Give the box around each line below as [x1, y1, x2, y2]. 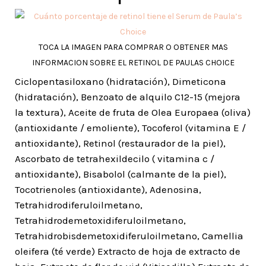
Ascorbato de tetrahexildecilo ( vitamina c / [15, 153, 214, 164]
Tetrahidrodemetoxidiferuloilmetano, [15, 214, 186, 226]
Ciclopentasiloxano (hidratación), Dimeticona [15, 75, 226, 87]
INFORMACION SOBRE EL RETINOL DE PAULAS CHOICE [31, 58, 235, 68]
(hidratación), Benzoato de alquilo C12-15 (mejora [15, 91, 240, 103]
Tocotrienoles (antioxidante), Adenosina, [15, 183, 201, 195]
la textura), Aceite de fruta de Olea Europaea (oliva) [15, 106, 251, 118]
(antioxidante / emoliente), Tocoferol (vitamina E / [15, 122, 246, 134]
